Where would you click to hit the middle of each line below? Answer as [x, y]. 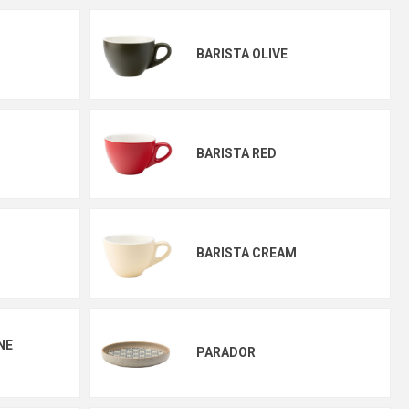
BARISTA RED [236, 153]
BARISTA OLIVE [241, 54]
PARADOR [225, 352]
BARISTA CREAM [246, 253]
